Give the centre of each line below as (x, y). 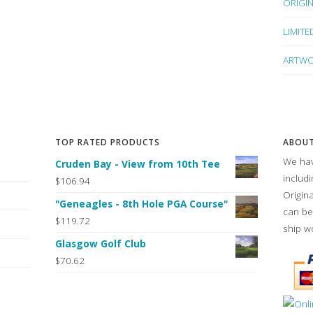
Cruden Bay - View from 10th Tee (137, 163)
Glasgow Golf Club (100, 243)
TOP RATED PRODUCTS (107, 142)
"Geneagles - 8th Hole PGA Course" (141, 203)
